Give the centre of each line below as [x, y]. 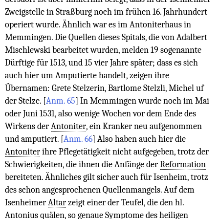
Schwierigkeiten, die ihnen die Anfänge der [82, 164]
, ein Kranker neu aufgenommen [144, 126]
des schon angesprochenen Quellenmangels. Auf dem [100, 189]
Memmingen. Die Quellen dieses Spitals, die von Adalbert [106, 37]
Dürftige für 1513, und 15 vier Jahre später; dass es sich [101, 62]
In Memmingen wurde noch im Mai [144, 100]
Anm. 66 [78, 139]
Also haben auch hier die [141, 139]
